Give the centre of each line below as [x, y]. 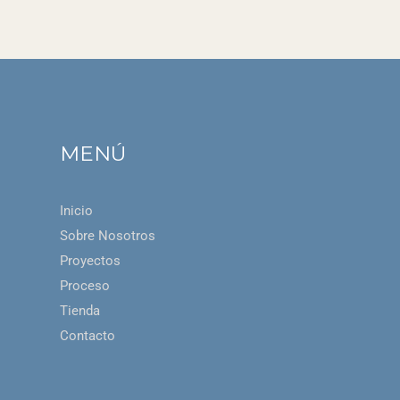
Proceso [85, 285]
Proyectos [91, 260]
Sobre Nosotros [108, 235]
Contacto [88, 335]
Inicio [77, 210]
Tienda [80, 310]
